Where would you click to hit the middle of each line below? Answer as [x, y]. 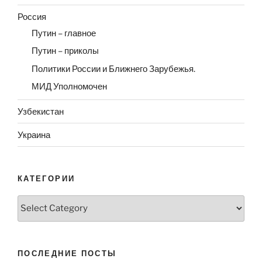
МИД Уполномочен [69, 87]
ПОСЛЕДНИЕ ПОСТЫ [67, 253]
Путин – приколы [65, 51]
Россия [32, 17]
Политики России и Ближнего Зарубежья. [113, 69]
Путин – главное [64, 33]
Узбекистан [41, 111]
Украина [34, 135]
